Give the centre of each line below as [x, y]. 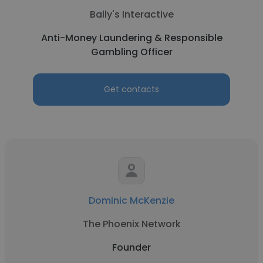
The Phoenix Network [131, 224]
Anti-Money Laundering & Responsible [131, 38]
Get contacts [131, 89]
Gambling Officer [131, 52]
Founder [131, 247]
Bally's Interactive [131, 14]
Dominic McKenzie [131, 200]
